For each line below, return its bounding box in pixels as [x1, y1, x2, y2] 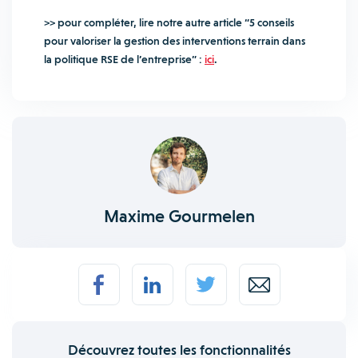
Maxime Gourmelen [103, 206, 255, 226]
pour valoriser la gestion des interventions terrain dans [44, 34, 305, 47]
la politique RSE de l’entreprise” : [44, 53, 205, 66]
